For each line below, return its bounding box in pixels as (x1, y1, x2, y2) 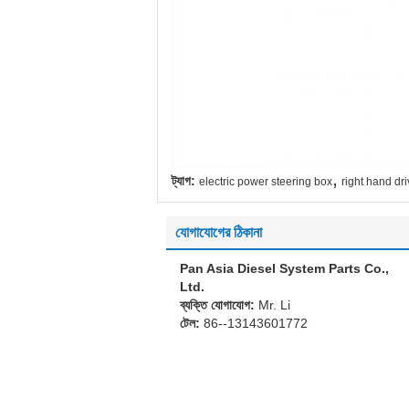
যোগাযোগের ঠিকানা (175, 224, 262, 240)
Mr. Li (258, 297, 290, 312)
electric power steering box (199, 174, 332, 188)
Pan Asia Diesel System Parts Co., (180, 260, 389, 276)
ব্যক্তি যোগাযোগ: (180, 297, 258, 312)
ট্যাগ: (172, 173, 195, 188)
